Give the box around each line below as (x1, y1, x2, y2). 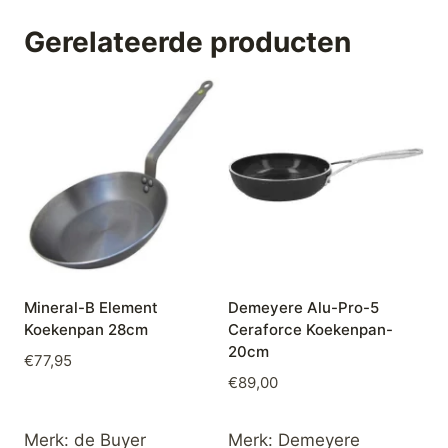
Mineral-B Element (24, 298, 158, 318)
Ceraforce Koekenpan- (228, 320, 393, 340)
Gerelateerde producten (24, 25, 351, 60)
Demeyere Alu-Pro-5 (228, 298, 379, 318)
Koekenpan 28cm (24, 320, 148, 340)
